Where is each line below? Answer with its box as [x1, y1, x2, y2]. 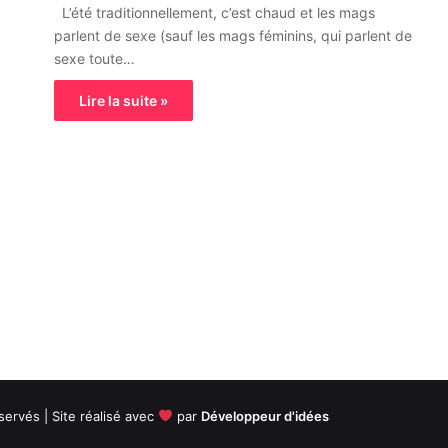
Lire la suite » [79, 92, 168, 109]
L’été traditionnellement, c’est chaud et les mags [54, 4, 375, 21]
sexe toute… [54, 50, 135, 67]
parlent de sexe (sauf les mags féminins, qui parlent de [54, 27, 412, 44]
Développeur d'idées [200, 408, 329, 424]
